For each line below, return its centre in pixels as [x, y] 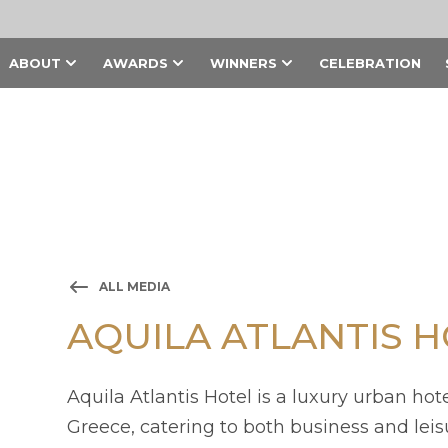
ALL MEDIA [135, 286]
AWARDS [135, 63]
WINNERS [243, 63]
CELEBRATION [369, 63]
